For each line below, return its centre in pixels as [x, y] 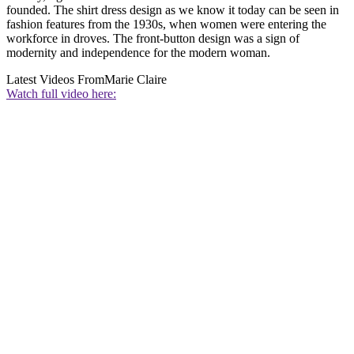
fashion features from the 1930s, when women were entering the [166, 24]
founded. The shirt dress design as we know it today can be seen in [173, 10]
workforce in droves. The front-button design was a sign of [153, 39]
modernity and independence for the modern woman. [138, 53]
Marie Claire [136, 80]
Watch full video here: [61, 94]
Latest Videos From [55, 80]
